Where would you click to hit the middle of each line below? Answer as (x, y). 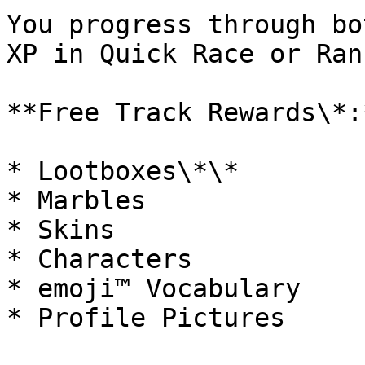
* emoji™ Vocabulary (154, 288)
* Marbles (76, 200)
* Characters (99, 259)
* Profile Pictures (146, 318)
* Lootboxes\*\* (123, 171)
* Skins (61, 230)
